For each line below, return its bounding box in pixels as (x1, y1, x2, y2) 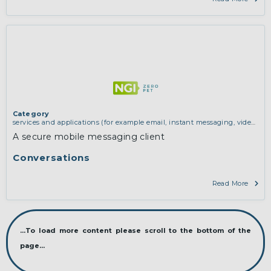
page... (20, 241, 45, 250)
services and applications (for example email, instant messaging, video (13, 118, 255, 127)
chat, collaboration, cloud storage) (13, 126, 129, 135)
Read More (212, 179, 249, 188)
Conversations (13, 152, 90, 164)
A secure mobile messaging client (13, 131, 165, 143)
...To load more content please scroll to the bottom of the (20, 226, 251, 235)
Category (13, 109, 50, 119)
